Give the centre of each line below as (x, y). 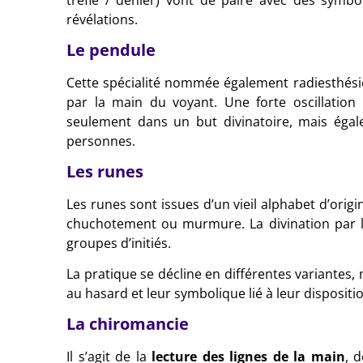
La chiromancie (128, 323)
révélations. (102, 19)
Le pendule (111, 49)
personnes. (101, 141)
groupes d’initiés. (119, 243)
